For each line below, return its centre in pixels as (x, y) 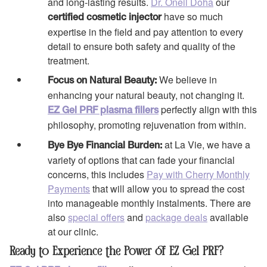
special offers (96, 217)
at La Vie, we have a (206, 144)
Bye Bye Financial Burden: (105, 146)
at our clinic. (74, 231)
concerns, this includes (97, 174)
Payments (69, 188)
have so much (192, 17)
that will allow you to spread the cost (167, 188)
